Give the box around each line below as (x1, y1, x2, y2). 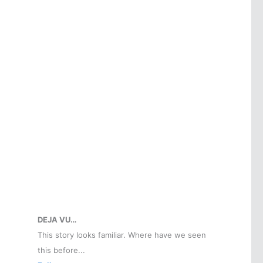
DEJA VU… (38, 215, 77, 225)
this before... (38, 245, 86, 255)
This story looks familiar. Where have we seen (38, 230, 207, 240)
